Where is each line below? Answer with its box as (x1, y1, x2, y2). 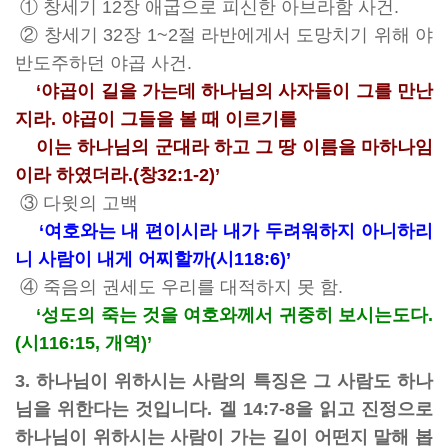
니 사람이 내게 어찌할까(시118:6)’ (15, 249, 291, 269)
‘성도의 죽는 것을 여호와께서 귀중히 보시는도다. (36, 305, 434, 325)
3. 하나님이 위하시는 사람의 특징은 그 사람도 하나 (15, 371, 433, 391)
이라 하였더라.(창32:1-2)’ (15, 165, 220, 185)
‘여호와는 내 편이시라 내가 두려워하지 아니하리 (38, 221, 434, 241)
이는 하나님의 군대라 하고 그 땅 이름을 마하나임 (36, 137, 434, 157)
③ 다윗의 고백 (20, 193, 138, 213)
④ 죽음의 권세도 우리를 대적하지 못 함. (20, 277, 343, 297)
